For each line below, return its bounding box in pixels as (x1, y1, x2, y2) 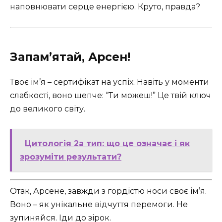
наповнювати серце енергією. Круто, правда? (10, 2, 200, 12)
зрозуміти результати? (20, 152, 121, 162)
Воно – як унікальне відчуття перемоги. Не (10, 200, 188, 210)
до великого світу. (10, 104, 85, 114)
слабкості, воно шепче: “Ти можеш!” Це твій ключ (10, 91, 211, 101)
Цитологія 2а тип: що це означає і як (25, 139, 190, 149)
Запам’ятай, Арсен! (10, 50, 130, 64)
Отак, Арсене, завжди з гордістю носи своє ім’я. (10, 186, 207, 196)
